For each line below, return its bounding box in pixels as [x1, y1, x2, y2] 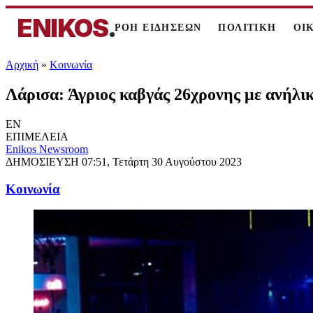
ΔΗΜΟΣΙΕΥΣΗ [6, 155, 82, 168]
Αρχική [6, 59, 38, 71]
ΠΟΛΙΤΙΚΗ [218, 22, 277, 33]
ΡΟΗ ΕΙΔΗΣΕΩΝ [114, 22, 202, 33]
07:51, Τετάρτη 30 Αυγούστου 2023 [82, 155, 242, 168]
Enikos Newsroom [6, 143, 88, 155]
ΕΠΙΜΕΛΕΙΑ [6, 130, 68, 143]
